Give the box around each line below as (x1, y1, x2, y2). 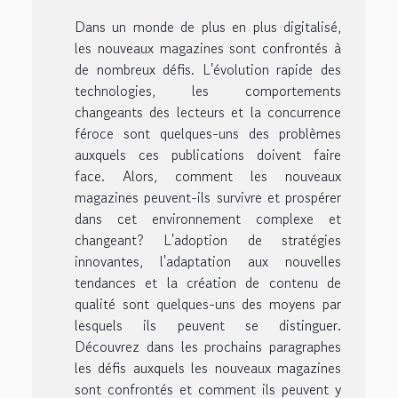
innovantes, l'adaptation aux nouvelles (75, 251, 341, 273)
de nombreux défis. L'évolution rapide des (75, 59, 341, 81)
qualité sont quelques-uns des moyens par (75, 293, 341, 315)
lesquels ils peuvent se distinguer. (75, 314, 341, 337)
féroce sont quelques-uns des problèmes (75, 123, 341, 145)
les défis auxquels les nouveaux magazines (75, 357, 341, 379)
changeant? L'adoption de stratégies (75, 229, 341, 251)
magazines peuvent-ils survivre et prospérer (75, 187, 341, 209)
